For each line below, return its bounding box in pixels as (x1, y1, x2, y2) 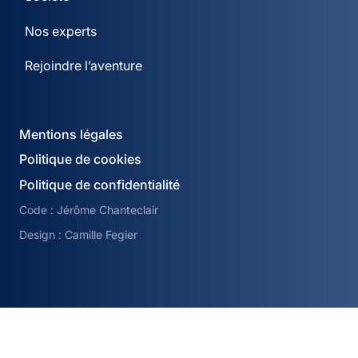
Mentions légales (19, 125, 124, 142)
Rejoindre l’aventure (24, 58, 142, 74)
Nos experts (24, 22, 97, 39)
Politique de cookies (19, 151, 142, 168)
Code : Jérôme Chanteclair (19, 203, 159, 217)
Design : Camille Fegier (19, 228, 138, 242)
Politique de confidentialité (19, 176, 181, 193)
